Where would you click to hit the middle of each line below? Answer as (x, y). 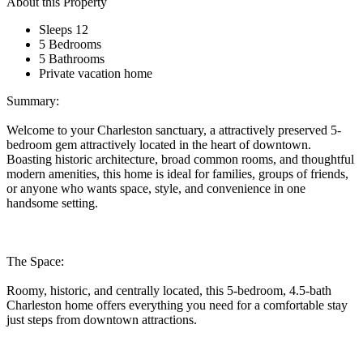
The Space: (35, 261)
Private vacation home (96, 73)
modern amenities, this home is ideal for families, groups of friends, (177, 173)
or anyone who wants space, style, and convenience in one (156, 188)
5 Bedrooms (70, 44)
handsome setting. (52, 203)
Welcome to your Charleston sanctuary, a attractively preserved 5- (174, 130)
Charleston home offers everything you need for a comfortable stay (177, 305)
